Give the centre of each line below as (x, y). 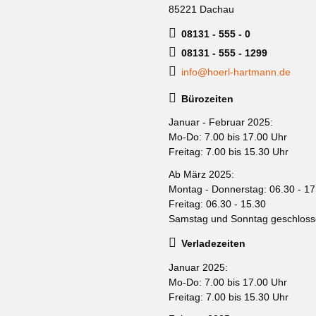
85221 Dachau (201, 9)
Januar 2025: (198, 267)
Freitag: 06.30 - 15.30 (217, 203)
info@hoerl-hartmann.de (236, 72)
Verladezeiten (213, 243)
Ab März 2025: (201, 174)
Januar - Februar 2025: (221, 122)
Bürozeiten (207, 98)
